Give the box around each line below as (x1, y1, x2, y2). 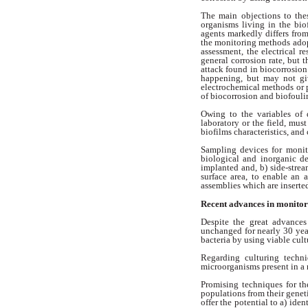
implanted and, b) (201, 162, 271, 173)
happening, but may (201, 73, 283, 84)
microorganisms (201, 261, 262, 272)
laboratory (201, 118, 242, 129)
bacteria (201, 234, 232, 245)
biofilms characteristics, (201, 126, 291, 137)
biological (201, 153, 243, 164)
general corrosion (201, 55, 269, 66)
